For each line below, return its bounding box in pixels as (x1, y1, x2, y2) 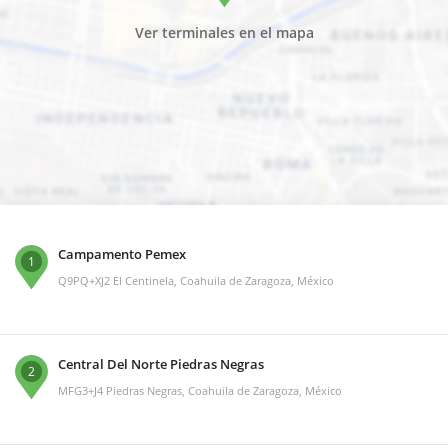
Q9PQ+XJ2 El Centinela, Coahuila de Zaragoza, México (58, 273, 334, 289)
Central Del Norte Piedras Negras (58, 355, 264, 374)
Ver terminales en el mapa (134, 23, 314, 43)
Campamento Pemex (58, 245, 186, 264)
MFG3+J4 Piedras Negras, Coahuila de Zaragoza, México (58, 383, 342, 399)
